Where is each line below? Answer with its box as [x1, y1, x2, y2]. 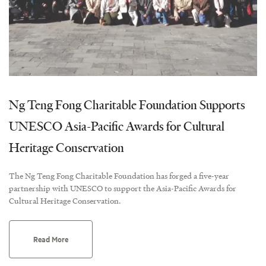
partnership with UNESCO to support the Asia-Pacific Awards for [9, 184, 236, 193]
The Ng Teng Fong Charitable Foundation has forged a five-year [9, 172, 229, 180]
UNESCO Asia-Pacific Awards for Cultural [9, 119, 224, 133]
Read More [33, 235, 68, 244]
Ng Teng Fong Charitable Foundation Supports [9, 98, 245, 112]
